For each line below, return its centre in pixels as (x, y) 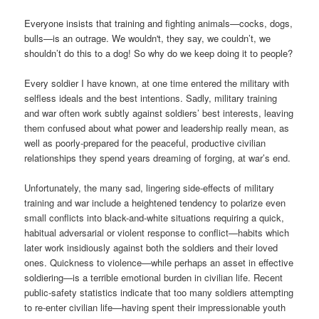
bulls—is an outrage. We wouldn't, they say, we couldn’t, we (148, 38)
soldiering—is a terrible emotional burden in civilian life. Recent (154, 278)
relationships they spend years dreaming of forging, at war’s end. (158, 158)
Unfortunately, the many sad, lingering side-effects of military (150, 188)
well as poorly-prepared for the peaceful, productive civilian (145, 143)
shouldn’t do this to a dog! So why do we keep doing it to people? (159, 53)
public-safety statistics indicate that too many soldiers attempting (159, 293)
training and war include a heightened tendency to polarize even (155, 203)
